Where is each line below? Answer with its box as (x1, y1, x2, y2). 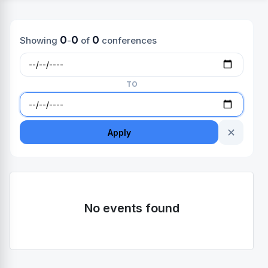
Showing (20, 34, 60, 46)
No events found (84, 201, 179, 216)
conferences (99, 34, 157, 46)
